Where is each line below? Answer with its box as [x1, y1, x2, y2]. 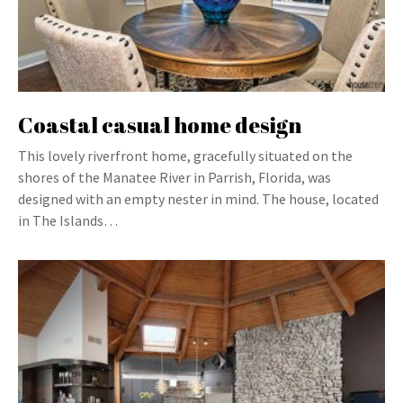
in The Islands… [18, 211, 118, 229]
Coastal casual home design [18, 111, 301, 139]
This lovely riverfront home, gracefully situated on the [18, 147, 353, 165]
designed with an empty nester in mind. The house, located [18, 190, 379, 208]
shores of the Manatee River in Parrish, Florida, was [18, 168, 331, 186]
